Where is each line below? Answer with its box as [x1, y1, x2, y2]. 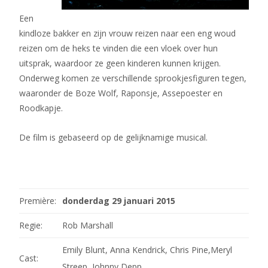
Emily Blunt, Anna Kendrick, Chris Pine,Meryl [62, 244, 232, 255]
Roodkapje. [19, 102, 63, 114]
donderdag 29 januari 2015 [62, 195, 175, 206]
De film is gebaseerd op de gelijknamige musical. [19, 132, 208, 143]
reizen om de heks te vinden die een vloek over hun [19, 42, 218, 54]
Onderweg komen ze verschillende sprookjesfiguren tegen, [19, 72, 246, 84]
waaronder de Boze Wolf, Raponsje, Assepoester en [19, 87, 223, 99]
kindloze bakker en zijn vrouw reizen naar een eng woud [19, 28, 236, 39]
